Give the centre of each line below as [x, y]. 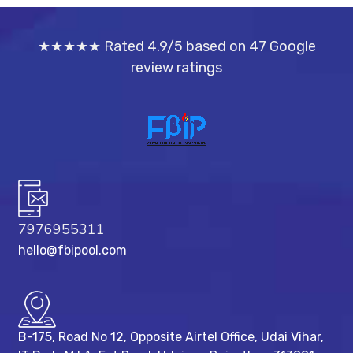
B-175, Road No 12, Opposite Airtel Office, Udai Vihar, [171, 337]
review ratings [176, 67]
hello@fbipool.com [72, 251]
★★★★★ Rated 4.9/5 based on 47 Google [176, 46]
